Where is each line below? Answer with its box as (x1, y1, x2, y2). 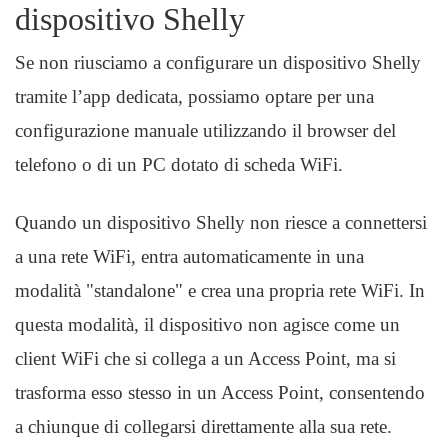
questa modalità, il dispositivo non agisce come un (15, 314, 400, 335)
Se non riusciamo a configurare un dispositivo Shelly (15, 52, 421, 73)
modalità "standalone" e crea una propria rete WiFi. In (15, 280, 425, 301)
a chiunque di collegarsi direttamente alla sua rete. (15, 416, 392, 437)
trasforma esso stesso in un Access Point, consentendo (15, 382, 425, 403)
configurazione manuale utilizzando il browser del (15, 120, 396, 141)
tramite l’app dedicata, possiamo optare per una (15, 86, 374, 107)
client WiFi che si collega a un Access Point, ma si (15, 348, 396, 369)
